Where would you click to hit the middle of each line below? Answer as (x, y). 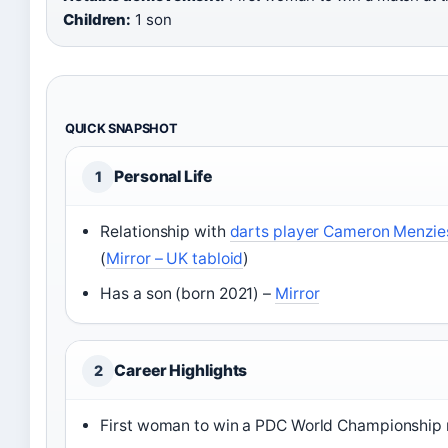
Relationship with (165, 231)
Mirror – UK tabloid (175, 258)
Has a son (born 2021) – (187, 293)
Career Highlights (181, 370)
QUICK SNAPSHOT (121, 128)
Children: (97, 19)
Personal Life (163, 176)
